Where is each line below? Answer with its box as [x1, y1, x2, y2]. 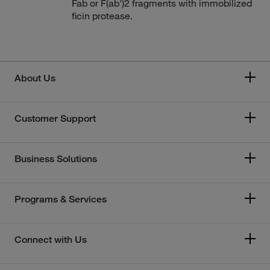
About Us [14, 72, 55, 84]
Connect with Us [14, 234, 87, 245]
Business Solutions [14, 153, 97, 165]
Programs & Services [14, 193, 107, 205]
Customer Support [14, 113, 96, 124]
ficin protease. [71, 10, 133, 22]
